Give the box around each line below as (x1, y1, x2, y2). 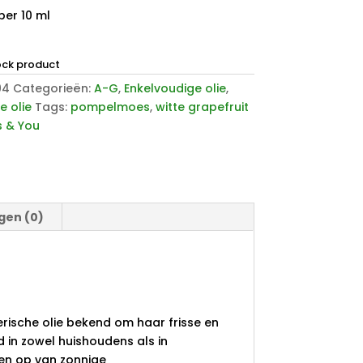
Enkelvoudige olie (123, 80, 226, 96)
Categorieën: (12, 80, 94, 96)
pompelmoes (70, 99, 150, 115)
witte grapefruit (155, 99, 249, 115)
